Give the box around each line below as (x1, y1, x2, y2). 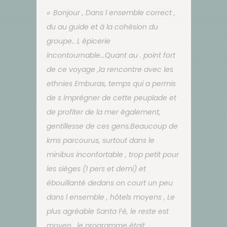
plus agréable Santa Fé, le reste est (46, 206, 169, 216)
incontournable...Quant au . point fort (46, 50, 175, 60)
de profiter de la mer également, (46, 106, 161, 117)
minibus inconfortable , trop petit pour (46, 149, 179, 160)
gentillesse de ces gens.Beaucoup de (46, 121, 178, 131)
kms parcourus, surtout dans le (46, 135, 155, 145)
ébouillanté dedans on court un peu (46, 177, 173, 188)
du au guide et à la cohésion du (46, 21, 158, 32)
